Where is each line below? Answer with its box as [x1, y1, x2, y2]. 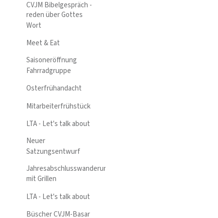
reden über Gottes [26, 10, 83, 20]
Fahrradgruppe [26, 65, 71, 76]
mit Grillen [26, 174, 56, 184]
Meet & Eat [26, 38, 61, 49]
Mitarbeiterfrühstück [26, 101, 91, 111]
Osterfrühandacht [26, 83, 83, 94]
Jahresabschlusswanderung [26, 163, 111, 174]
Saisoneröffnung [26, 55, 77, 66]
